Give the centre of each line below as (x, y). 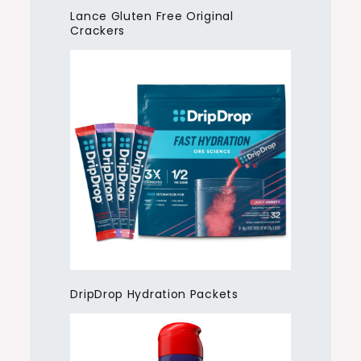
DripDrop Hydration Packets (154, 295)
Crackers (98, 30)
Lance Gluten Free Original (152, 16)
